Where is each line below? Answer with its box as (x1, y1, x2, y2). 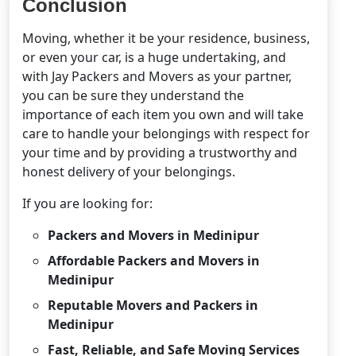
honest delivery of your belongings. (22, 162, 235, 180)
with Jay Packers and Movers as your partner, (22, 67, 292, 85)
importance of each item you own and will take (22, 105, 304, 123)
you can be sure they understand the (22, 86, 244, 104)
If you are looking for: (22, 194, 153, 212)
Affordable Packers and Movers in (48, 251, 260, 269)
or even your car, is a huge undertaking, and (22, 48, 286, 66)
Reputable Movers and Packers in (48, 296, 258, 314)
